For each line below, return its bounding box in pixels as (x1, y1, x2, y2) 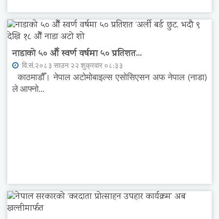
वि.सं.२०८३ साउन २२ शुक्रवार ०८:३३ (21, 59, 123, 72)
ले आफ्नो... (12, 82, 44, 97)
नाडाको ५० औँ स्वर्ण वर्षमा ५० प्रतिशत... (12, 46, 142, 62)
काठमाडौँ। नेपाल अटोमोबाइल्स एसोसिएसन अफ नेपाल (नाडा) (12, 70, 207, 85)
